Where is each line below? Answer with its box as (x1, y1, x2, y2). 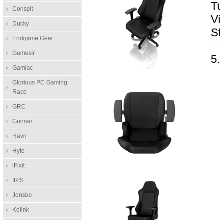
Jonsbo (12, 192, 32, 198)
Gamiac (12, 64, 33, 71)
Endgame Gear (12, 35, 53, 42)
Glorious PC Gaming (12, 79, 67, 86)
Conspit (12, 5, 33, 12)
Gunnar (12, 118, 32, 125)
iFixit (12, 162, 25, 169)
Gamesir (12, 50, 35, 56)
